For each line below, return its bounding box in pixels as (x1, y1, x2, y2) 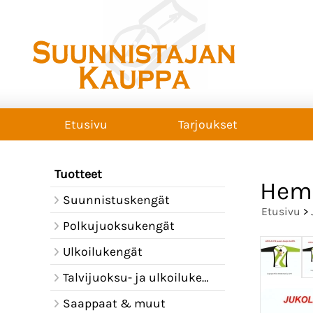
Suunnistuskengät (62, 193, 170, 207)
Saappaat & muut (62, 296, 166, 310)
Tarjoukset (178, 117, 238, 131)
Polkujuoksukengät (62, 219, 175, 233)
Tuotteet (54, 167, 102, 181)
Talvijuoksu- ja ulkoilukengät (62, 270, 202, 284)
